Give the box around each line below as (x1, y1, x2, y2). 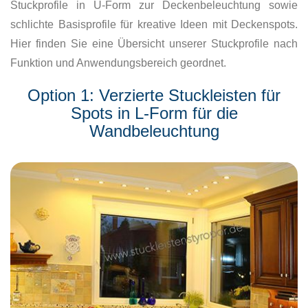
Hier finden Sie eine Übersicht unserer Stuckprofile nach (10, 38, 298, 50)
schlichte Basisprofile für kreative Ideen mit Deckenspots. (10, 19, 298, 31)
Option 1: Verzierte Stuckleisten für (27, 86, 280, 105)
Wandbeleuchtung (89, 122, 219, 141)
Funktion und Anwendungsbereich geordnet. (10, 57, 226, 69)
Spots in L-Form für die (70, 104, 238, 123)
